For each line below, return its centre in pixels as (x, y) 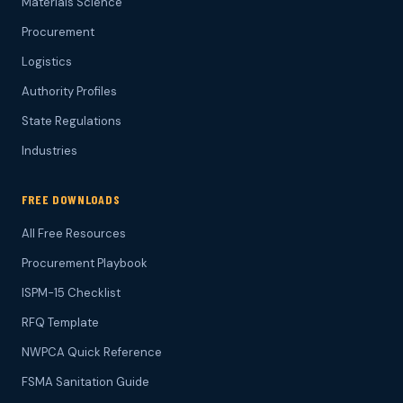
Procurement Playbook (85, 264)
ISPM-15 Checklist (71, 293)
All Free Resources (74, 234)
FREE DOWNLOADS (71, 200)
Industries (49, 151)
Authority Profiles (69, 92)
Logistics (47, 62)
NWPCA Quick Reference (92, 353)
